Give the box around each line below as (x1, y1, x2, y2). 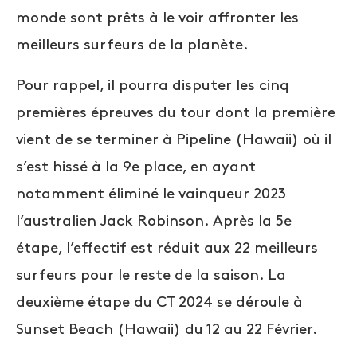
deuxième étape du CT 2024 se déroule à (16, 296, 303, 309)
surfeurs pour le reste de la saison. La (16, 269, 286, 282)
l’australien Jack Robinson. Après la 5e (16, 214, 292, 228)
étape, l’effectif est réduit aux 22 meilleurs (16, 241, 318, 255)
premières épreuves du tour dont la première (16, 106, 335, 120)
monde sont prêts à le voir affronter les (16, 11, 299, 25)
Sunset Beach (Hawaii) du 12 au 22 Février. (16, 323, 318, 336)
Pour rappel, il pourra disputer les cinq (16, 79, 289, 92)
